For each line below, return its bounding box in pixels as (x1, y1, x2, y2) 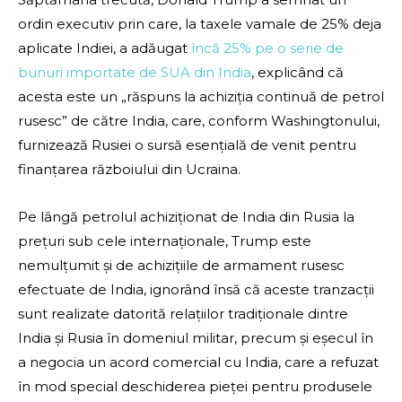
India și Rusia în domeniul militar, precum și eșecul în (18, 329, 373, 347)
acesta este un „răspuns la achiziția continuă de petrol (18, 88, 384, 106)
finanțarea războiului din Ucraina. (18, 161, 240, 179)
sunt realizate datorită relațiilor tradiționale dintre (18, 305, 348, 323)
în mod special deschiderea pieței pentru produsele (18, 378, 372, 396)
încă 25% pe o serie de (191, 39, 344, 57)
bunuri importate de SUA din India (18, 64, 251, 82)
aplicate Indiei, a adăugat (18, 39, 191, 57)
